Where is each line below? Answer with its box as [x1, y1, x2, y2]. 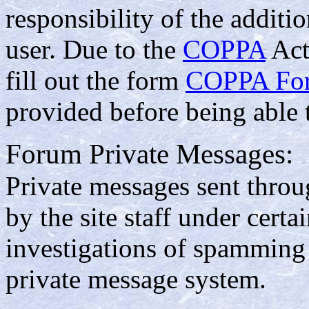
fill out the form [6, 65, 186, 95]
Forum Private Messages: [6, 138, 293, 170]
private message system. [6, 263, 266, 294]
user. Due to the [6, 34, 183, 64]
